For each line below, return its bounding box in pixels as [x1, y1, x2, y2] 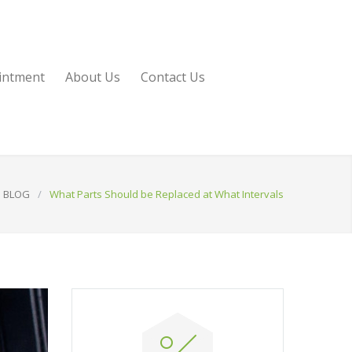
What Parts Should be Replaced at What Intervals [49, 187, 284, 201]
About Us [65, 68, 120, 86]
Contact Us [141, 68, 205, 86]
